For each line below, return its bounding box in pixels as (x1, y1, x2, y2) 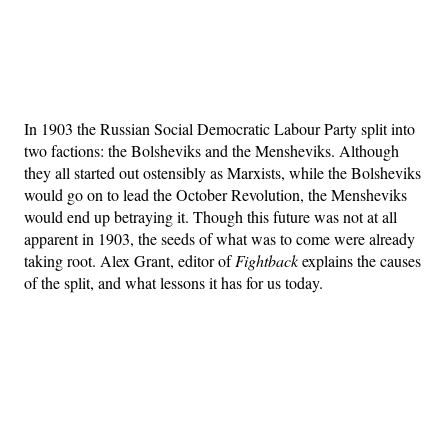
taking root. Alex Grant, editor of (24, 249, 235, 271)
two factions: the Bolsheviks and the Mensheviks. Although (24, 139, 399, 161)
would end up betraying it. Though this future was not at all (24, 205, 397, 227)
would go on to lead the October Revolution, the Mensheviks (24, 183, 407, 205)
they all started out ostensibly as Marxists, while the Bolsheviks (24, 161, 421, 183)
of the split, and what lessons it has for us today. (24, 271, 328, 293)
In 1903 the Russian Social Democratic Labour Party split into (24, 117, 415, 139)
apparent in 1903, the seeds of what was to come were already (24, 227, 415, 249)
